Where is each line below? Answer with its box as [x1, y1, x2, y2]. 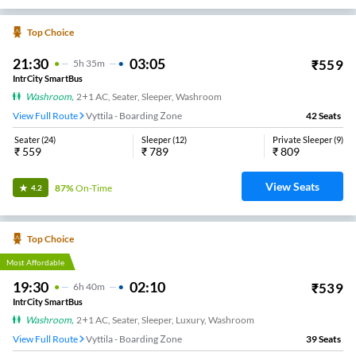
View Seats [265, 179, 319, 193]
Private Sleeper [273, 133, 332, 145]
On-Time [75, 181, 112, 194]
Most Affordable [6, 257, 64, 267]
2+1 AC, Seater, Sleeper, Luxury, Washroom [76, 313, 254, 326]
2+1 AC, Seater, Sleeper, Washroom [76, 90, 222, 103]
